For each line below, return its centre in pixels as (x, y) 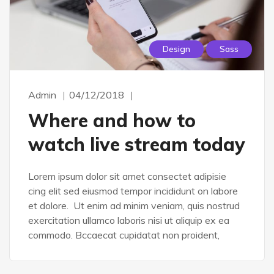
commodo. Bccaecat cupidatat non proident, (124, 235)
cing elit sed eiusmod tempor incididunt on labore (133, 191)
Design (176, 49)
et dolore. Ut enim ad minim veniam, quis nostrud (134, 205)
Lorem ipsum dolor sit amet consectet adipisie (127, 176)
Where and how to (112, 120)
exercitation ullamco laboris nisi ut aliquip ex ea (129, 220)
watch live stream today (137, 144)
